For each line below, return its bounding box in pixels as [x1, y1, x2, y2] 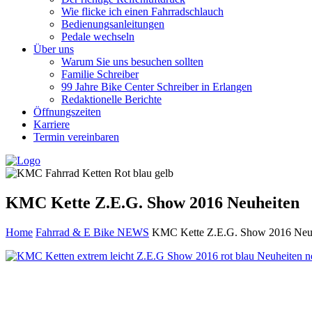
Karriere [33, 118, 70, 130]
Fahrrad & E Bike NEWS [36, 226, 149, 238]
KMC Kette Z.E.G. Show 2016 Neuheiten [6, 193, 299, 212]
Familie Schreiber [61, 68, 139, 80]
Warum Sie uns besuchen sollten [61, 56, 203, 68]
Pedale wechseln [61, 31, 134, 42]
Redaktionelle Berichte [61, 93, 162, 105]
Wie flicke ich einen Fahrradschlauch [61, 6, 224, 17]
